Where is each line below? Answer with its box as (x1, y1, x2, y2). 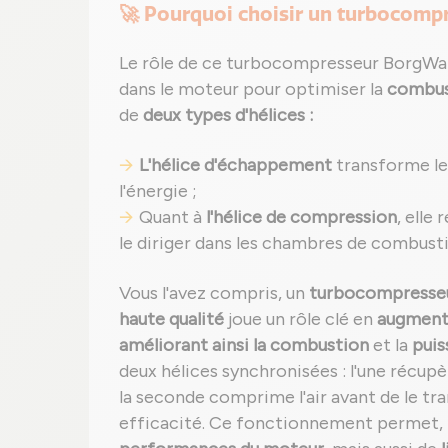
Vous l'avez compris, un (119, 282, 309, 304)
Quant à (139, 206, 206, 228)
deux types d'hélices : (143, 104, 313, 126)
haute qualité (119, 308, 224, 330)
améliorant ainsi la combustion (119, 334, 369, 356)
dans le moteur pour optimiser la (119, 78, 387, 100)
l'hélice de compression (206, 206, 397, 228)
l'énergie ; (119, 180, 197, 202)
